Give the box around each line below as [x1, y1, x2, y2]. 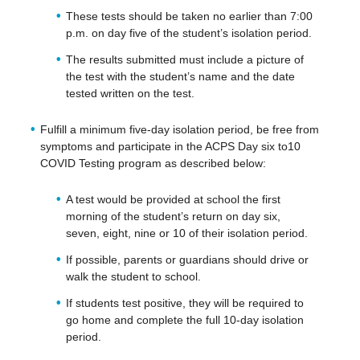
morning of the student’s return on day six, [65, 209, 280, 223]
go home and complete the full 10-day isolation [65, 313, 304, 326]
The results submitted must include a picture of [65, 52, 304, 66]
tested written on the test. [65, 86, 194, 100]
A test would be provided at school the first [65, 192, 280, 206]
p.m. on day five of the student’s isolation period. [65, 26, 312, 39]
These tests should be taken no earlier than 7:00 [65, 9, 313, 22]
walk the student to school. [65, 269, 201, 283]
